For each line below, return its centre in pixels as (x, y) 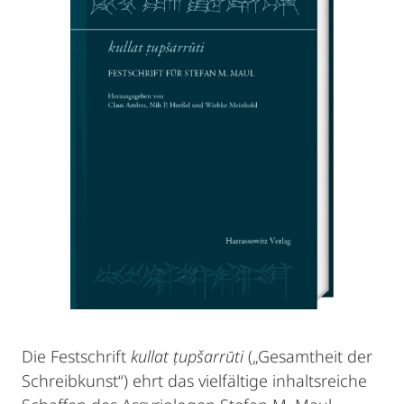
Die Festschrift (76, 356)
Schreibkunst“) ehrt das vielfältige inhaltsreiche (194, 381)
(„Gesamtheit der (310, 356)
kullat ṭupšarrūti (189, 356)
